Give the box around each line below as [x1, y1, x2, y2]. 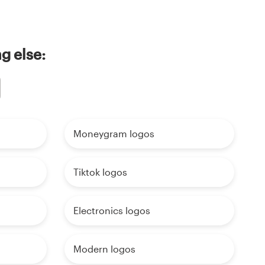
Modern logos [73, 243, 135, 254]
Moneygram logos [73, 127, 154, 139]
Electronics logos [73, 204, 150, 216]
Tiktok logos [73, 166, 127, 177]
